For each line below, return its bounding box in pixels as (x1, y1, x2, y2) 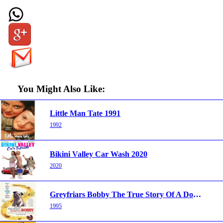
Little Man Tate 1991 (50, 109, 120, 118)
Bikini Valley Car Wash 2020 (50, 149, 147, 158)
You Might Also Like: (17, 83, 105, 94)
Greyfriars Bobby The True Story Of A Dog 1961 (193, 190, 201, 199)
